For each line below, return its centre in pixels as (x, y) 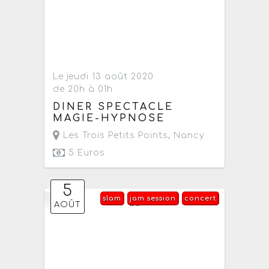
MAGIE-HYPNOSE (109, 119)
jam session (153, 199)
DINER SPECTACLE (113, 107)
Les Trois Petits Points (114, 136)
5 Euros (86, 153)
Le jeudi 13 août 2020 (104, 77)
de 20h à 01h (83, 89)
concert (200, 199)
